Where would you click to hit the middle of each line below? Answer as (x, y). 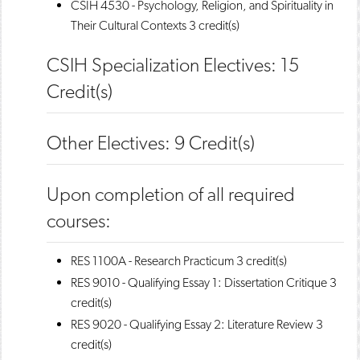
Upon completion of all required (171, 194)
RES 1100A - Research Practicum (152, 261)
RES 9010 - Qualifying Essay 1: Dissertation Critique (199, 282)
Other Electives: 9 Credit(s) (151, 143)
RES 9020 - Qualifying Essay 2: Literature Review (192, 324)
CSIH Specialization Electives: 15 (173, 65)
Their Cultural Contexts (129, 25)
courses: (79, 221)
